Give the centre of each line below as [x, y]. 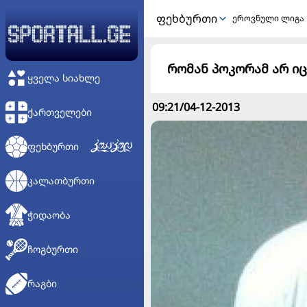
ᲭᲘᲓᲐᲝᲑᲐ [49, 215]
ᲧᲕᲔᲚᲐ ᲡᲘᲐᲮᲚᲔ [64, 78]
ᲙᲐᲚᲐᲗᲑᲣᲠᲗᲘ [61, 181]
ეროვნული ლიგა [268, 18]
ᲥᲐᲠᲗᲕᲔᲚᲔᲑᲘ [60, 112]
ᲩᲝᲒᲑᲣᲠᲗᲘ [53, 249]
